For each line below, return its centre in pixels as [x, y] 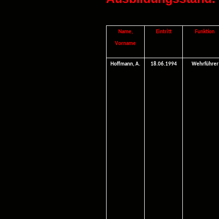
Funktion [205, 32]
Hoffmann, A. [125, 64]
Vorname [125, 44]
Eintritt [164, 32]
